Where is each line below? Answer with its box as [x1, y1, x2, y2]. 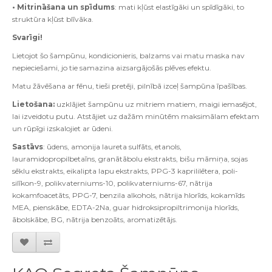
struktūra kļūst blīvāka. [12, 15, 93, 24]
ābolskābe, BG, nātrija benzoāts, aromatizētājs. [12, 215, 177, 225]
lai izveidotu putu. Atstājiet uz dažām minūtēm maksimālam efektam [12, 112, 259, 121]
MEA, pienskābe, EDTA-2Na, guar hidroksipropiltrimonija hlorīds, [12, 203, 239, 212]
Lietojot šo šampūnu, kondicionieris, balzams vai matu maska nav [12, 51, 245, 61]
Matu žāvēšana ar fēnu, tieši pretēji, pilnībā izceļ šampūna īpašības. [12, 81, 247, 91]
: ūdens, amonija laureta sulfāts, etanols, [43, 142, 182, 152]
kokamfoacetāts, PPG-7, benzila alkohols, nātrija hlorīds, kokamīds [12, 191, 245, 200]
